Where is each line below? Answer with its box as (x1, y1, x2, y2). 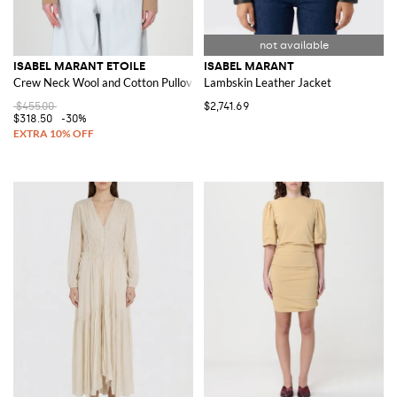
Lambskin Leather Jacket (204, 74, 331, 90)
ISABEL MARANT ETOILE (13, 58, 145, 73)
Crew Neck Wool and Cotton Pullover (13, 74, 203, 90)
